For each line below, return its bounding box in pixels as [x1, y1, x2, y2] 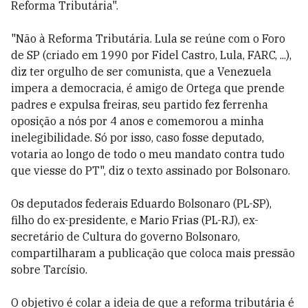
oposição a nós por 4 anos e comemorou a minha [11, 114, 264, 128]
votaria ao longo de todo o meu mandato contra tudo [11, 147, 285, 161]
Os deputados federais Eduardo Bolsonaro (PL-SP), [11, 197, 272, 210]
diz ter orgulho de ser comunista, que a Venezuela [11, 65, 272, 78]
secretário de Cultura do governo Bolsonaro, [11, 230, 240, 243]
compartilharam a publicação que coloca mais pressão [11, 246, 295, 260]
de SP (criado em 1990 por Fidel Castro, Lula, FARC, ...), [11, 48, 291, 62]
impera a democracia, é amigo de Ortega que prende [11, 81, 285, 95]
